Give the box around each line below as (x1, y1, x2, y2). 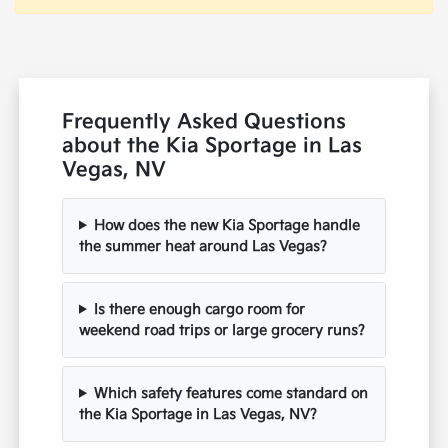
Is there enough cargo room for (93, 300, 305, 318)
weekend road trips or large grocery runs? (79, 321, 366, 339)
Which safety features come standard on (93, 384, 368, 402)
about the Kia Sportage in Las (62, 133, 363, 158)
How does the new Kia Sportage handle (93, 216, 360, 234)
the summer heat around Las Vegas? (79, 237, 328, 255)
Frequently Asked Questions (62, 109, 347, 134)
